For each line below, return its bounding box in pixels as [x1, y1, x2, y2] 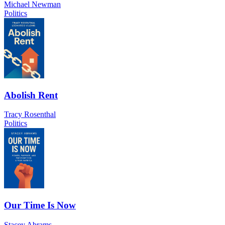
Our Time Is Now [4, 200, 76, 211]
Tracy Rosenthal [4, 110, 56, 119]
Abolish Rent [4, 89, 58, 100]
